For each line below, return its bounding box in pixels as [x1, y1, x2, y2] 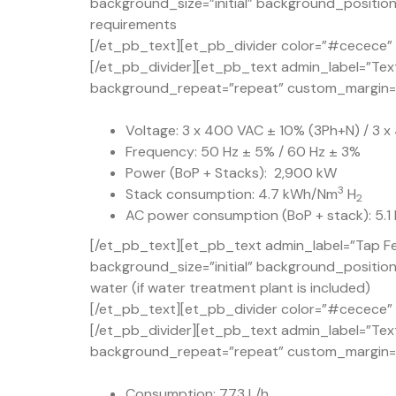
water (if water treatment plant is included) [90, 278, 370, 297]
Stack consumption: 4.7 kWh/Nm [126, 184, 338, 203]
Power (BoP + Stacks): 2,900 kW [126, 163, 337, 182]
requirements [90, 14, 177, 34]
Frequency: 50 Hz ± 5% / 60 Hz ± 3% [126, 141, 361, 161]
